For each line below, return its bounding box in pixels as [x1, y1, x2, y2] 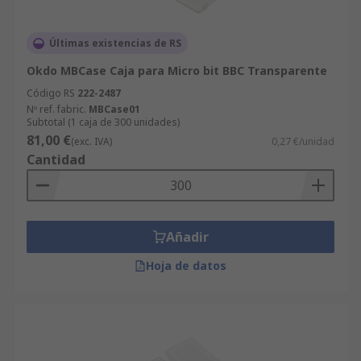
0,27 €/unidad [272, 135, 334, 148]
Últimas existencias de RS [49, 36, 181, 50]
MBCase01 [89, 102, 140, 116]
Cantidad [27, 151, 85, 168]
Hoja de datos [146, 258, 226, 273]
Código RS [27, 86, 75, 100]
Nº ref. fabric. [27, 102, 86, 116]
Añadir [165, 228, 209, 246]
